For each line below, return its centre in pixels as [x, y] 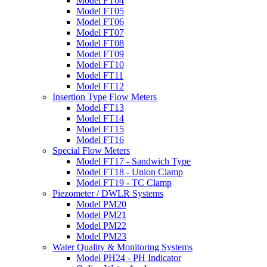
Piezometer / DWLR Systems [108, 193]
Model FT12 [100, 86]
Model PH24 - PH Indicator [129, 258]
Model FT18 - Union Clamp [130, 172]
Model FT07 [100, 32]
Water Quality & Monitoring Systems [122, 247]
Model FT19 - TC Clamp [124, 183]
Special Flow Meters [91, 150]
